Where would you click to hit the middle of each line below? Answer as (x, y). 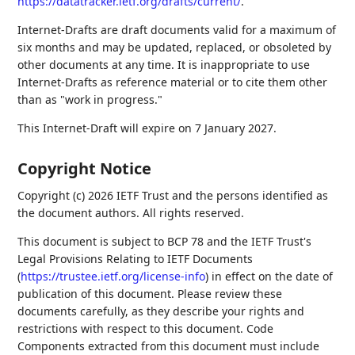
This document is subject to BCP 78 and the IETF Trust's (165, 241)
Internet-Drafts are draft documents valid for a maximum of (177, 30)
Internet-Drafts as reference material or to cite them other (173, 82)
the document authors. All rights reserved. (131, 213)
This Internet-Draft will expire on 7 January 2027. (147, 128)
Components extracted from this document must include (169, 346)
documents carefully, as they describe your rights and (161, 311)
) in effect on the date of (269, 276)
